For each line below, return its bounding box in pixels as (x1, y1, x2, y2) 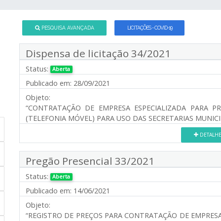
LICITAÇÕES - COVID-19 (127, 24, 172, 31)
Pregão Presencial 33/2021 (26, 153, 154, 168)
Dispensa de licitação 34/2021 (26, 46, 171, 60)
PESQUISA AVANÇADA (41, 24, 94, 31)
